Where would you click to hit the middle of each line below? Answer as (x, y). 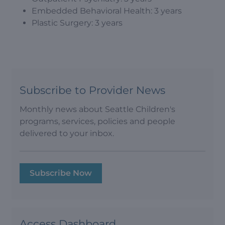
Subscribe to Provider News (92, 90)
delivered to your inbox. (67, 133)
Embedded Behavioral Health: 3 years (107, 11)
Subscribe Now (61, 173)
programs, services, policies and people (97, 121)
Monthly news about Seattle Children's (97, 109)
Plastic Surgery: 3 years (77, 23)
